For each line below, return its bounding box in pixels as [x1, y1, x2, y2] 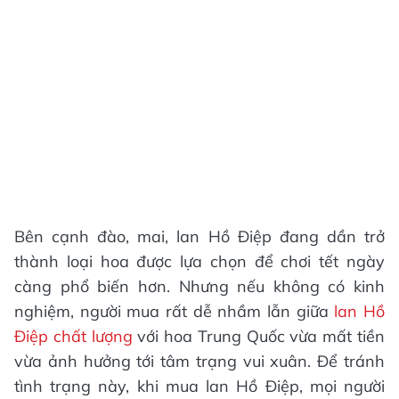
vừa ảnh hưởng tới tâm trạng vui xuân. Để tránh [14, 351, 385, 371]
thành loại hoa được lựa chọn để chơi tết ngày [14, 251, 385, 272]
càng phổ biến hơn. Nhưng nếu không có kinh [14, 276, 385, 297]
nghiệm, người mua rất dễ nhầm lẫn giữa [14, 301, 329, 322]
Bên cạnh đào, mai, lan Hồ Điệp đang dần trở [14, 226, 385, 247]
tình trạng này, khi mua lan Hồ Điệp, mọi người [14, 376, 385, 396]
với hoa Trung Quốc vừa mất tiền [132, 326, 386, 346]
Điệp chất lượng [14, 326, 133, 346]
